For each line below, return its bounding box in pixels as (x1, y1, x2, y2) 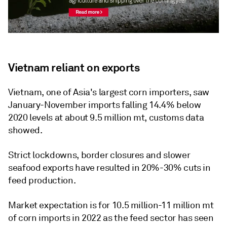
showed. (8, 124, 43, 136)
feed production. (8, 174, 76, 186)
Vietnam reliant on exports (8, 60, 140, 74)
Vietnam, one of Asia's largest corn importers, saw (8, 86, 210, 98)
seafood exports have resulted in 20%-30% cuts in (8, 162, 211, 173)
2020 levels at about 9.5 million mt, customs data (8, 111, 204, 123)
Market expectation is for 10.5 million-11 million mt (8, 199, 214, 211)
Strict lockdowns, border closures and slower (8, 149, 191, 161)
